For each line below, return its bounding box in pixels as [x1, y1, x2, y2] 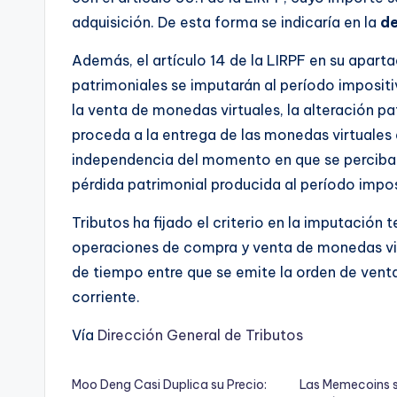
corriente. [72, 288, 140, 307]
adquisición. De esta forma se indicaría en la [72, 13, 380, 32]
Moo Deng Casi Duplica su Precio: [72, 377, 267, 393]
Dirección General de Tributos [97, 326, 307, 345]
